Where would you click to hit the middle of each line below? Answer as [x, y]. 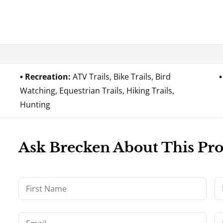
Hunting [35, 104]
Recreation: [49, 76]
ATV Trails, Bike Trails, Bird [122, 76]
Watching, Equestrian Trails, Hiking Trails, [97, 90]
